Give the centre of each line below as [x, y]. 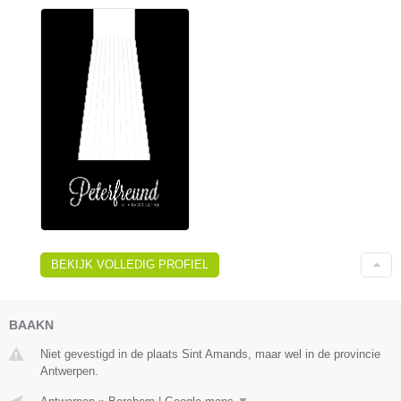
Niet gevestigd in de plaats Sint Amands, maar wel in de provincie [210, 354]
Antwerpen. [69, 371]
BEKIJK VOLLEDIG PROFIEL [130, 264]
